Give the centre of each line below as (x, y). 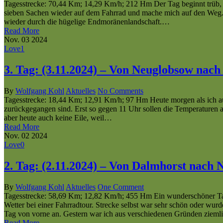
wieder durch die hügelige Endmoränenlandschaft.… (87, 21)
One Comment (121, 187)
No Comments (120, 91)
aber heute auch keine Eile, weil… (58, 117)
